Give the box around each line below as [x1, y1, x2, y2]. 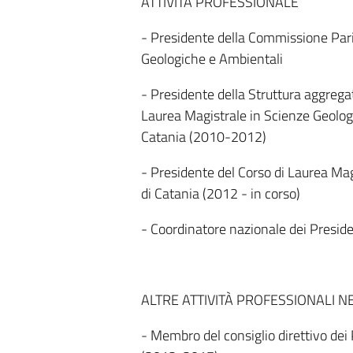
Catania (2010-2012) [140, 126, 266, 147]
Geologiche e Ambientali [140, 48, 283, 69]
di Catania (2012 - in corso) [140, 183, 300, 204]
